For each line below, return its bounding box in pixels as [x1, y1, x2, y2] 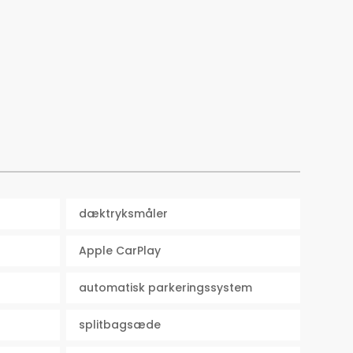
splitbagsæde [79, 317, 162, 333]
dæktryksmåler [79, 206, 169, 222]
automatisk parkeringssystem [79, 280, 253, 296]
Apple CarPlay [79, 243, 162, 259]
